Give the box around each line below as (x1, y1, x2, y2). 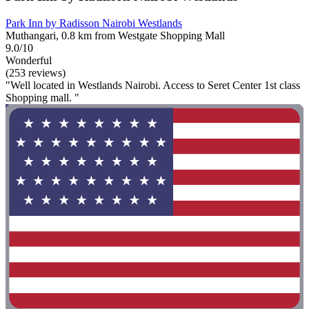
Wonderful (6, 54, 52, 67)
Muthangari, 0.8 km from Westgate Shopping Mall (6, 30, 225, 42)
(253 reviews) (6, 67, 66, 79)
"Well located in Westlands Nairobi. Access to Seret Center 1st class (6, 79, 300, 92)
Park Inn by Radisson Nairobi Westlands (6, 17, 182, 30)
